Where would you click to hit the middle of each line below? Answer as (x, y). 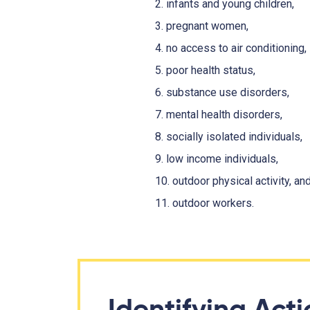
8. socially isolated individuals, (228, 137)
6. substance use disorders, (222, 92)
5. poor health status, (205, 70)
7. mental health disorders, (218, 115)
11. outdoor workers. (204, 203)
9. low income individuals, (216, 159)
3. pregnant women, (201, 26)
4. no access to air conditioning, (230, 48)
